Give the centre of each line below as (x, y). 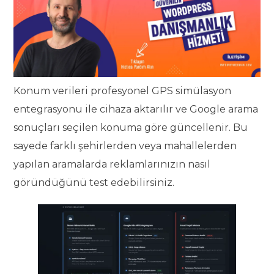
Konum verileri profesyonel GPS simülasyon (123, 91)
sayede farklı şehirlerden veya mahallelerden (125, 146)
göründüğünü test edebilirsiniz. (94, 183)
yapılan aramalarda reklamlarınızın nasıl (112, 165)
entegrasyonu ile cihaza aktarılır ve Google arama (136, 109)
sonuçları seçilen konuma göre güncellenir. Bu (131, 128)
